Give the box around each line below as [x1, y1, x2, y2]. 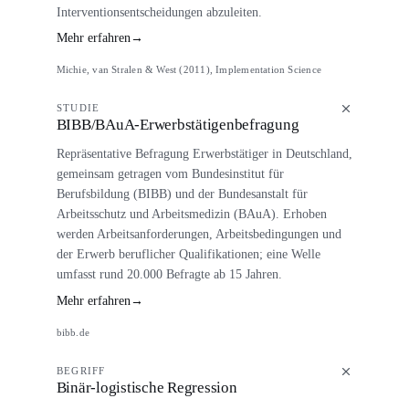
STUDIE [56, 101, 100, 113]
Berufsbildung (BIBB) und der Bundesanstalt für [56, 186, 308, 202]
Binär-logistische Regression [56, 378, 237, 396]
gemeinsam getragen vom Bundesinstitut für [56, 166, 284, 182]
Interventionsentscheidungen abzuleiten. [56, 4, 262, 19]
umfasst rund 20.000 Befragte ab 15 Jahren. [56, 267, 282, 282]
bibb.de [56, 326, 90, 338]
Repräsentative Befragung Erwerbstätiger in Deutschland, [56, 146, 352, 162]
